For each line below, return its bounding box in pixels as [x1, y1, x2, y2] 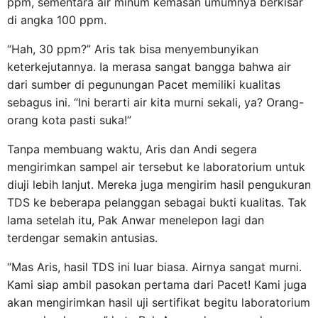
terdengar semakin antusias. [7, 230, 158, 245]
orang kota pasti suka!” [7, 112, 131, 127]
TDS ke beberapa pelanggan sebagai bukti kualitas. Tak [7, 194, 307, 209]
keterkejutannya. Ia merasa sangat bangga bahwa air [7, 59, 291, 74]
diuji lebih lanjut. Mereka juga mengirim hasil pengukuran [7, 177, 311, 192]
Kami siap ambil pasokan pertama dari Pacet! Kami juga [7, 277, 307, 292]
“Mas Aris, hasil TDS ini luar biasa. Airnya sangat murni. [7, 259, 302, 274]
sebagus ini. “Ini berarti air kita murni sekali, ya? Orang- [7, 94, 304, 109]
